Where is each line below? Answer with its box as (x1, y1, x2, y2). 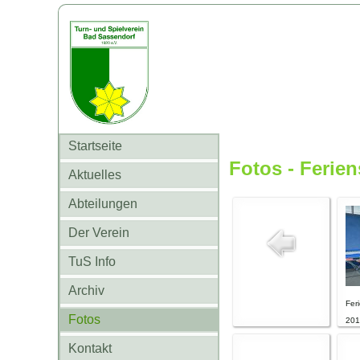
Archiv (68, 284, 104, 297)
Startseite (68, 139, 122, 153)
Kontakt (68, 342, 112, 355)
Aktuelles (68, 168, 121, 182)
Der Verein (68, 226, 129, 239)
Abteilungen (68, 197, 137, 211)
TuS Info (68, 255, 116, 268)
